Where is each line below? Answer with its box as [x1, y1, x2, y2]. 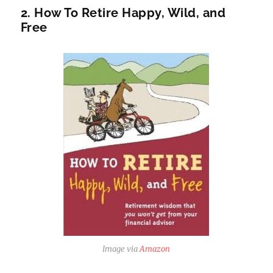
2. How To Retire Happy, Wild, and [20, 5, 226, 20]
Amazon [140, 243, 171, 254]
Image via [102, 243, 140, 254]
